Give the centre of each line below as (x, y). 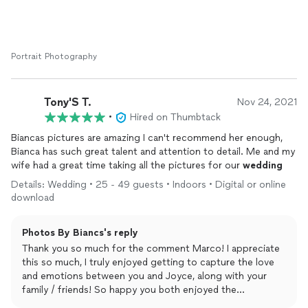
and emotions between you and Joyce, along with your (144, 276)
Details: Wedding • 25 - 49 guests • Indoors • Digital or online (148, 185)
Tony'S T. (68, 102)
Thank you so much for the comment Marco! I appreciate (151, 249)
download (33, 198)
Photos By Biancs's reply (80, 233)
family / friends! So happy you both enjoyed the (129, 290)
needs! (137, 15)
